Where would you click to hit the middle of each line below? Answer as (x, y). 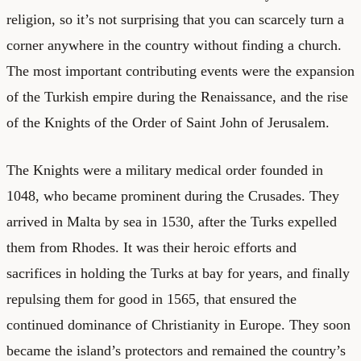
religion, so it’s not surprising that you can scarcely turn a (175, 19)
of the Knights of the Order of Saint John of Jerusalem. (168, 122)
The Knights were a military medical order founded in (165, 170)
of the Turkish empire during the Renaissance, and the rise (177, 96)
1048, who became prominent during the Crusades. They (173, 195)
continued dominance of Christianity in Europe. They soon (178, 324)
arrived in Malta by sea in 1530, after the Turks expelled (172, 221)
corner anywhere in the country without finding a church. (174, 45)
